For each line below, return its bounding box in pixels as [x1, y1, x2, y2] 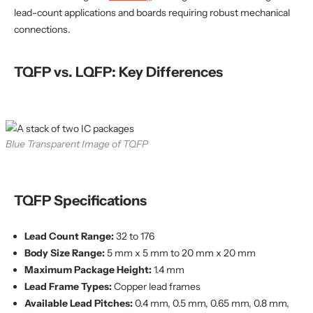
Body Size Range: [24, 247, 105, 259]
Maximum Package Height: [24, 263, 152, 276]
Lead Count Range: [24, 230, 114, 242]
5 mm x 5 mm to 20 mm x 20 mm [105, 247, 256, 259]
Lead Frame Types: [24, 280, 112, 293]
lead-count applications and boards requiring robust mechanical [14, 6, 290, 19]
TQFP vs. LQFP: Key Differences [14, 64, 223, 80]
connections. [14, 23, 71, 36]
